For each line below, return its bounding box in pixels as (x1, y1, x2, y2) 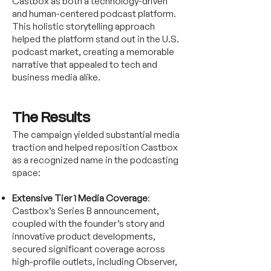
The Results (12, 112, 90, 125)
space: (12, 167, 41, 178)
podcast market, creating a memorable (12, 46, 174, 57)
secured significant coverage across (12, 243, 165, 255)
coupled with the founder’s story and (12, 218, 165, 229)
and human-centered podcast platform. (12, 8, 176, 19)
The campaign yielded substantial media (12, 129, 180, 140)
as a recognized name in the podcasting (12, 154, 178, 166)
